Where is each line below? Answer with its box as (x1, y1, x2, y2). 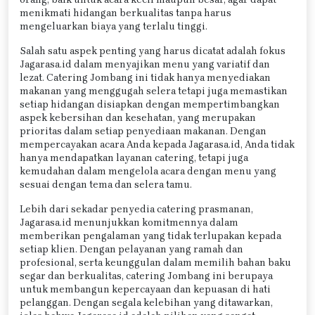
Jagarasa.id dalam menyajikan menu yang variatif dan (20, 58, 270, 70)
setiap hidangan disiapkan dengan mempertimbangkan (20, 98, 280, 110)
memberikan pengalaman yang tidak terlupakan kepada (20, 229, 281, 242)
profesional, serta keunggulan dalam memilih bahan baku (20, 256, 291, 269)
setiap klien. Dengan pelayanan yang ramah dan (20, 243, 243, 255)
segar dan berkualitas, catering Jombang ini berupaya (20, 269, 273, 282)
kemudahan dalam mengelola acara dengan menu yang (20, 165, 276, 177)
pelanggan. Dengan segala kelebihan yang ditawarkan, (20, 296, 273, 309)
